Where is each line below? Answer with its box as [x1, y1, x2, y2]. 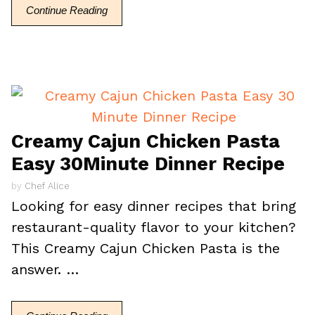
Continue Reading [26, 4, 108, 16]
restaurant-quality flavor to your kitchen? [11, 219, 297, 236]
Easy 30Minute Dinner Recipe [11, 152, 285, 175]
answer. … [11, 261, 79, 278]
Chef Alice [25, 181, 70, 191]
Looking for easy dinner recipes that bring [11, 198, 297, 214]
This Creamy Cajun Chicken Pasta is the [11, 240, 281, 257]
